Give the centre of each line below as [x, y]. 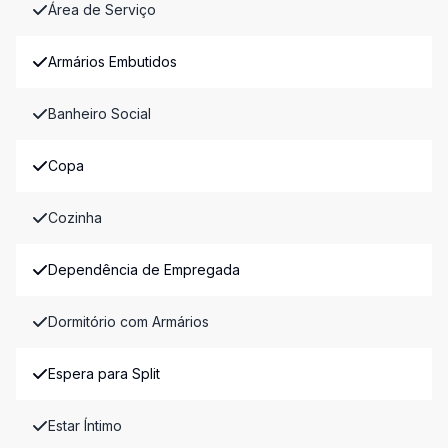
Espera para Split [104, 374]
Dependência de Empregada [144, 270]
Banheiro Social [99, 114]
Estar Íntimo [85, 426]
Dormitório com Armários [128, 322]
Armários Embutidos [112, 62]
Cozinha [75, 218]
